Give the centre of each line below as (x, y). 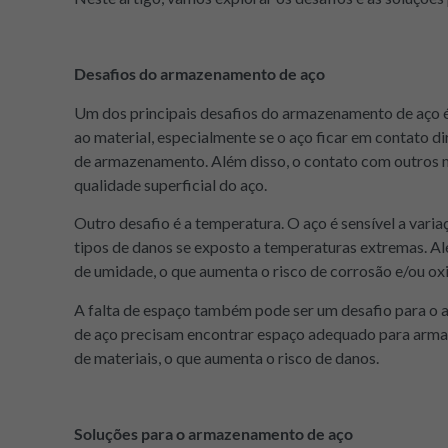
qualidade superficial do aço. (170, 184)
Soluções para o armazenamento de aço (213, 434)
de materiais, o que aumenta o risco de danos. (226, 357)
